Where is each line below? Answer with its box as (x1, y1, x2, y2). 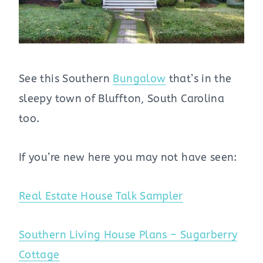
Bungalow (113, 72, 166, 85)
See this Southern (19, 72, 113, 85)
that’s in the (166, 72, 232, 85)
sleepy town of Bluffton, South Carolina (19, 92, 225, 105)
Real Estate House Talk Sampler (19, 189, 183, 203)
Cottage (19, 248, 60, 261)
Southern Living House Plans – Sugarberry (19, 228, 238, 241)
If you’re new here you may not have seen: (19, 150, 237, 164)
